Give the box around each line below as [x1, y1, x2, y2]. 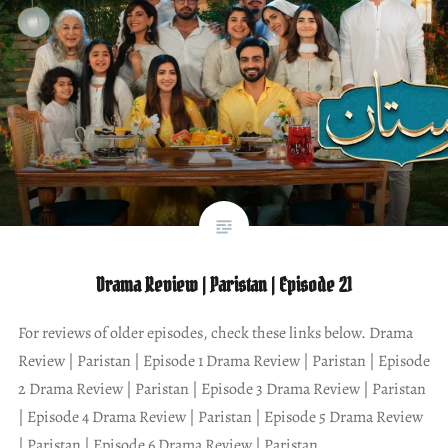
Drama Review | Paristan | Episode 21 [96, 271, 352, 298]
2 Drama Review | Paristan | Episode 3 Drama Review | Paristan [17, 377, 426, 400]
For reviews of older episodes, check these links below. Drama [17, 321, 413, 344]
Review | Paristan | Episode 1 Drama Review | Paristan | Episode [17, 349, 430, 372]
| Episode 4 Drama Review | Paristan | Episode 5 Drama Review [17, 405, 423, 428]
